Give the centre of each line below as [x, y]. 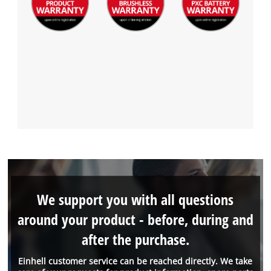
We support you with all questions [135, 200]
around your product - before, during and [135, 220]
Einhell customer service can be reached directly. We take [135, 261]
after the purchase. [135, 240]
